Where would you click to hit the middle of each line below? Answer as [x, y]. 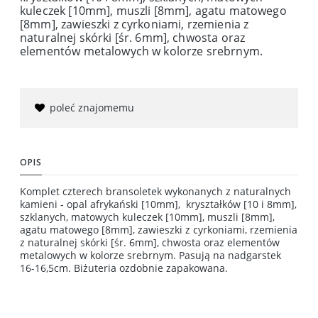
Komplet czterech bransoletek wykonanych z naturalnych [155, 191]
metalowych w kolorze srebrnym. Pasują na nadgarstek [150, 255]
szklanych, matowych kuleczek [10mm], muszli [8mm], [147, 216]
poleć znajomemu [92, 107]
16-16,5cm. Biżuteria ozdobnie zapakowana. [124, 268]
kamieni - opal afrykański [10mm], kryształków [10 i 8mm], [158, 204]
